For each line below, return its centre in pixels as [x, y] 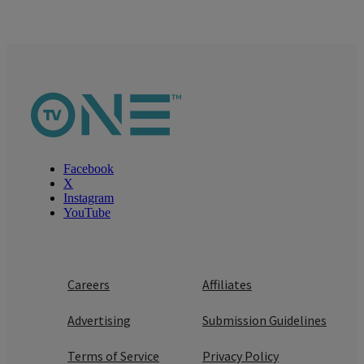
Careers [89, 284]
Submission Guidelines [264, 320]
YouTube [87, 212]
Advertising [99, 320]
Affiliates [227, 284]
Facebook [89, 168]
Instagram [89, 197]
